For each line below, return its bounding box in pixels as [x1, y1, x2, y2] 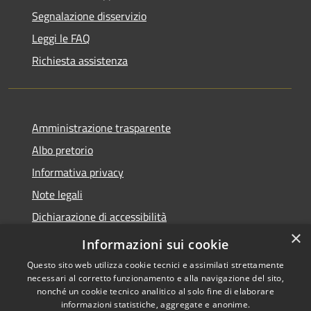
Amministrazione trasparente [32, 119, 171, 137]
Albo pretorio [32, 142, 93, 159]
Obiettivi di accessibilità [32, 230, 144, 248]
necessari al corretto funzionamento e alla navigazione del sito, [26, 272, 285, 284]
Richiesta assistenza [32, 52, 128, 69]
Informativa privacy [32, 164, 124, 181]
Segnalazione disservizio [32, 8, 146, 25]
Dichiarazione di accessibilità [32, 208, 167, 226]
